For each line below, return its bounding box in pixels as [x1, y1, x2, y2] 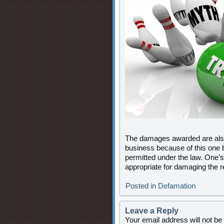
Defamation [158, 181, 195, 190]
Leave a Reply [125, 206, 178, 215]
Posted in [125, 181, 156, 190]
